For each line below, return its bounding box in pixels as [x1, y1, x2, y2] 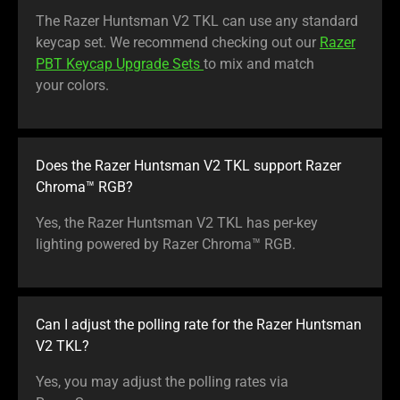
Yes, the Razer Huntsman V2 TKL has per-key [36, 214, 318, 232]
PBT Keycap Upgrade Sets [36, 55, 204, 73]
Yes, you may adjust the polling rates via [36, 373, 288, 391]
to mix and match [204, 55, 314, 73]
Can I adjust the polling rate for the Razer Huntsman [36, 316, 362, 334]
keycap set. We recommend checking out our [36, 34, 320, 52]
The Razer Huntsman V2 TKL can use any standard [36, 12, 358, 30]
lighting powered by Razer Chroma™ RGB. [36, 236, 296, 254]
